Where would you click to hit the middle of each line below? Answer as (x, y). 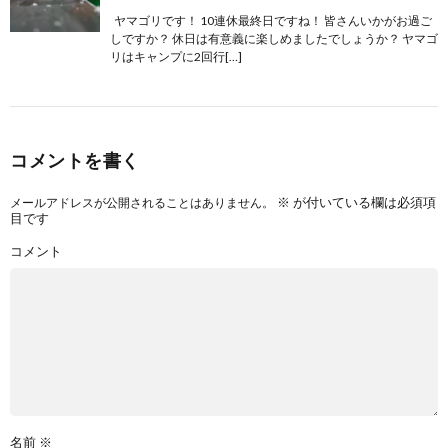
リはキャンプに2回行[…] (176, 56)
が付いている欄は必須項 (363, 201)
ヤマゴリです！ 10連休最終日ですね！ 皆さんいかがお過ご (271, 20)
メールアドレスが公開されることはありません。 (142, 202)
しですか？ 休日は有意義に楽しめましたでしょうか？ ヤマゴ (274, 38)
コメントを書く (75, 159)
